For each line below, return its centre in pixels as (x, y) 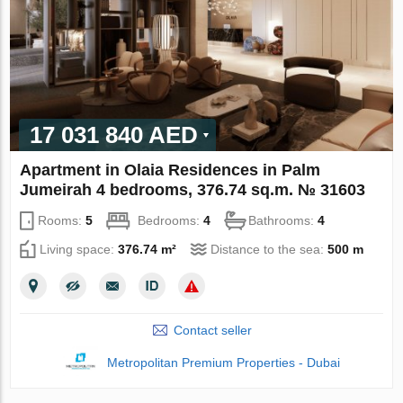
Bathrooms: (283, 220)
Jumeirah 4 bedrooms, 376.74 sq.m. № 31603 (193, 189)
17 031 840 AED (114, 134)
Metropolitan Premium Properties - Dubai (223, 362)
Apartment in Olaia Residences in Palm (170, 170)
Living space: (79, 249)
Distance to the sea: (269, 249)
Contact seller (213, 330)
